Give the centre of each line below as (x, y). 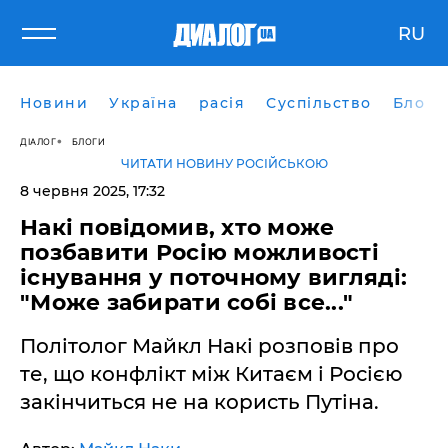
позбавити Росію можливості (200, 252)
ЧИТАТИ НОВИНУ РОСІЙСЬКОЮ (224, 163)
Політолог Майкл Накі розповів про (209, 346)
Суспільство (319, 103)
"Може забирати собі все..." (187, 302)
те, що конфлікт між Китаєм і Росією (211, 374)
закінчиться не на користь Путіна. (199, 402)
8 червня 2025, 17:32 (92, 191)
